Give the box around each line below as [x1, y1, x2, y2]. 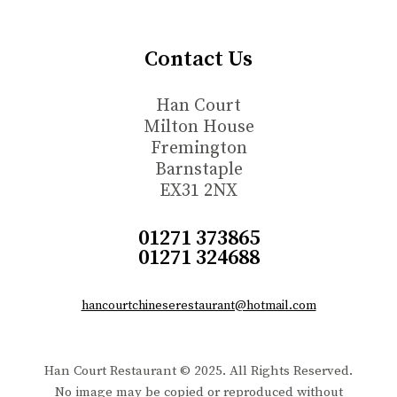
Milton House [143, 116, 254, 139]
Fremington [150, 137, 247, 160]
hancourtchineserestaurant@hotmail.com [81, 298, 316, 315]
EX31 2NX [160, 180, 237, 203]
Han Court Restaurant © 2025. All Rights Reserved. [44, 362, 353, 380]
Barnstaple [154, 159, 243, 182]
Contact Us [144, 46, 253, 74]
